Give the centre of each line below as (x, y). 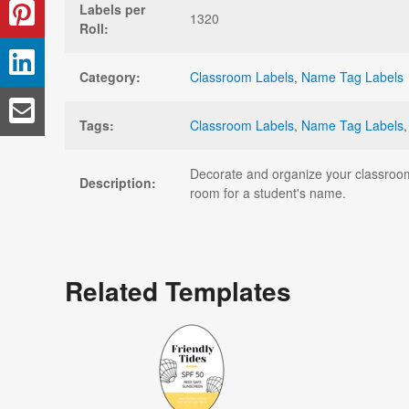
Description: (118, 182)
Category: (110, 76)
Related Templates (178, 290)
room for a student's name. (268, 192)
